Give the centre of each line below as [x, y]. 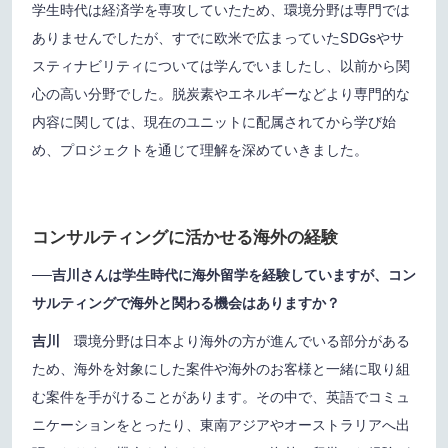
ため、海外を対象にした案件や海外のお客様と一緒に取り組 [221, 369]
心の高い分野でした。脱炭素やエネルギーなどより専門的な [221, 94]
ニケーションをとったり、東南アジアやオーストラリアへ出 [221, 425]
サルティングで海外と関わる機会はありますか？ [186, 303]
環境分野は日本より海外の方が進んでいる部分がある [242, 341]
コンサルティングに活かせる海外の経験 [185, 237]
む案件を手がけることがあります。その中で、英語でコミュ [221, 397]
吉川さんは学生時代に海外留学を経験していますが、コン [234, 275]
